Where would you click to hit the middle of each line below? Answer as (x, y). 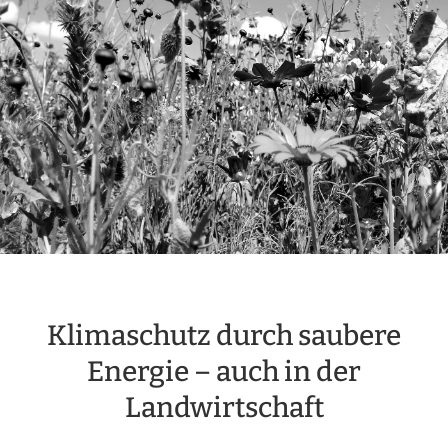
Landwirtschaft (224, 408)
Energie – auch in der (224, 372)
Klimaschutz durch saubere (224, 336)
